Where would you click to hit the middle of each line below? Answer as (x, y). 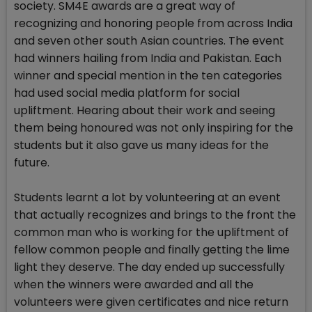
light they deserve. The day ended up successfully (149, 267)
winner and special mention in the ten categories (148, 76)
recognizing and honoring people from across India (153, 24)
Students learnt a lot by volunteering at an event (147, 198)
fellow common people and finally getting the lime (152, 250)
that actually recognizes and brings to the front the (155, 215)
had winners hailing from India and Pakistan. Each (148, 58)
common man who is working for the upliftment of (151, 233)
